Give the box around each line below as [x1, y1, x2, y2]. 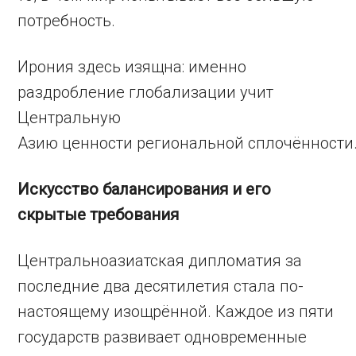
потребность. [17, 11, 116, 30]
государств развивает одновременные [17, 327, 308, 346]
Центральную [17, 108, 122, 127]
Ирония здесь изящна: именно [17, 57, 247, 76]
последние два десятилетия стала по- [17, 277, 304, 296]
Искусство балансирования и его [17, 180, 272, 199]
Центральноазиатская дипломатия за [17, 251, 303, 270]
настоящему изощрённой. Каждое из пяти [17, 302, 335, 321]
